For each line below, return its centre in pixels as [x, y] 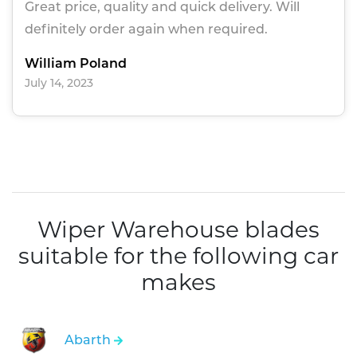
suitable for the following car [178, 256]
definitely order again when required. [146, 29]
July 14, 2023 [59, 83]
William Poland [76, 64]
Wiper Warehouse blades [178, 230]
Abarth [89, 340]
